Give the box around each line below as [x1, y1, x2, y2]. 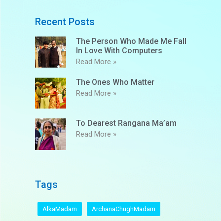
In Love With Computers [76, 45, 163, 55]
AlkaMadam [42, 205, 77, 213]
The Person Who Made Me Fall [76, 36, 187, 46]
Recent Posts [35, 15, 95, 28]
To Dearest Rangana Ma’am [76, 118, 177, 128]
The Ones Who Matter [76, 77, 155, 87]
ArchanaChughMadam [91, 205, 155, 213]
